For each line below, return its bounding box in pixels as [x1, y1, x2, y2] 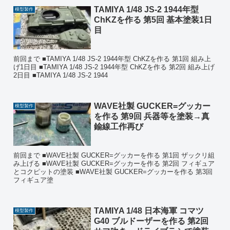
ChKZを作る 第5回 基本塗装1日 [93, 15, 212, 24]
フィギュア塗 [13, 176, 54, 184]
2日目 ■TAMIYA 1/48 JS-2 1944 [13, 71, 108, 80]
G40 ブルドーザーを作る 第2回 [93, 217, 208, 226]
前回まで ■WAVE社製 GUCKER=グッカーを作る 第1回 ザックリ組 [13, 151, 215, 160]
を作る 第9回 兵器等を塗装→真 [93, 111, 209, 121]
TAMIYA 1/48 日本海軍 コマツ [93, 206, 204, 216]
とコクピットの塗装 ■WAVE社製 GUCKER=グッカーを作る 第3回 [13, 168, 213, 176]
